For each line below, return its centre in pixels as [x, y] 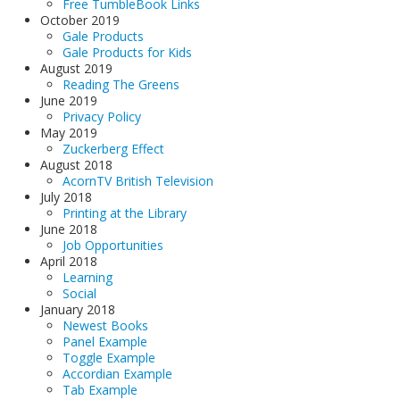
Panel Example [105, 342]
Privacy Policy [102, 117]
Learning [87, 278]
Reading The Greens [121, 85]
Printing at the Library [125, 213]
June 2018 [69, 229]
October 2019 [80, 21]
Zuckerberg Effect [113, 149]
